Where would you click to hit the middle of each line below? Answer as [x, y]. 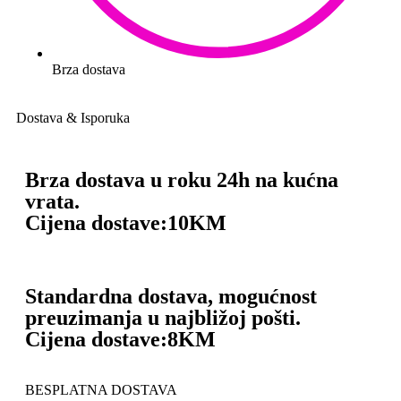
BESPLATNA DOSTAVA [101, 390]
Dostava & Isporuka [73, 118]
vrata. [52, 202]
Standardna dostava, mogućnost [171, 297]
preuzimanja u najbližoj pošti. [163, 318]
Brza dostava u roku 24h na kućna [182, 180]
